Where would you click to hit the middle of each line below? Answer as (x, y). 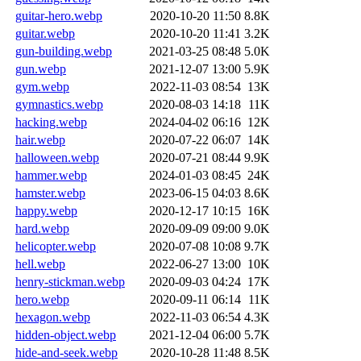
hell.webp (40, 263)
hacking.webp (51, 122)
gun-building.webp (64, 51)
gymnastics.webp (59, 104)
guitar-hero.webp (59, 15)
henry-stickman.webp (70, 281)
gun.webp (41, 68)
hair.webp (40, 139)
